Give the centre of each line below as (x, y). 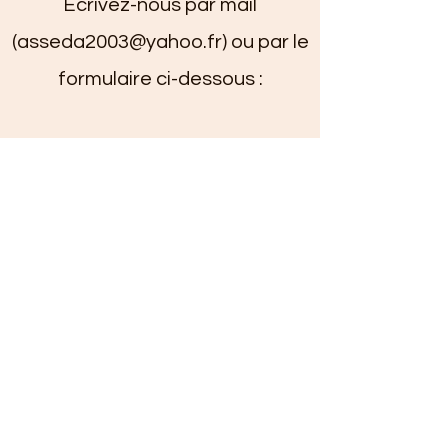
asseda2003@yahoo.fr (119, 41)
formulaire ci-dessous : (160, 78)
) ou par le (265, 41)
